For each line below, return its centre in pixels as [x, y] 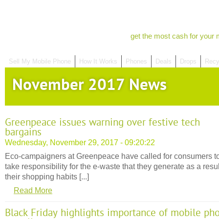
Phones [136, 61]
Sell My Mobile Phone [40, 61]
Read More [33, 190]
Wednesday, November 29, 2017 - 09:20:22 [80, 142]
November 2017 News [89, 85]
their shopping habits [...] [47, 176]
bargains [23, 132]
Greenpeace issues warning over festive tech [102, 122]
